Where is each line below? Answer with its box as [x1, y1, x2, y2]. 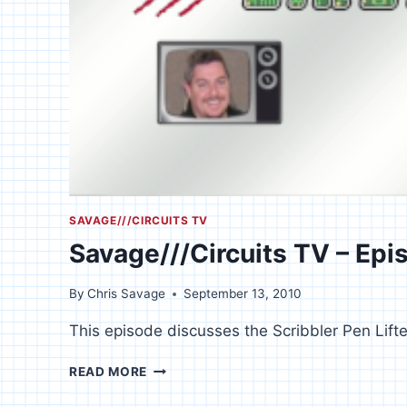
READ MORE [69, 364, 148, 380]
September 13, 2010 [184, 286, 303, 302]
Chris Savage [87, 286, 166, 302]
